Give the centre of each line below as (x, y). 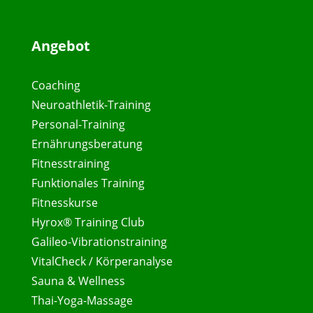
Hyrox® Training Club (88, 222)
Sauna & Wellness (78, 281)
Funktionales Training (88, 183)
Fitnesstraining (70, 163)
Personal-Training (78, 124)
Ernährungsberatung (87, 144)
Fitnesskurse (64, 202)
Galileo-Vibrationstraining (99, 241)
